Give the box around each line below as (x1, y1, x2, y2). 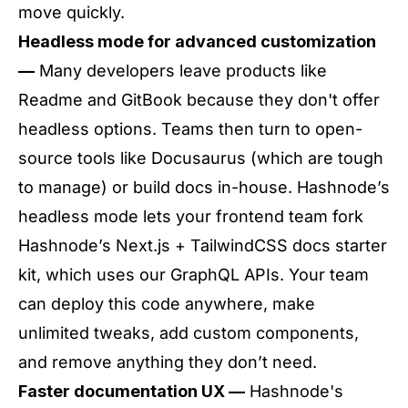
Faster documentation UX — (18, 382, 245, 401)
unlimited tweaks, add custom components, (18, 323, 359, 342)
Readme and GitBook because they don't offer (18, 90, 380, 109)
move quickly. (18, 3, 125, 22)
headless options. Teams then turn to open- (18, 119, 362, 138)
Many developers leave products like (35, 61, 327, 80)
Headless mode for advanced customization (18, 32, 376, 51)
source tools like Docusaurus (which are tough (18, 148, 383, 168)
